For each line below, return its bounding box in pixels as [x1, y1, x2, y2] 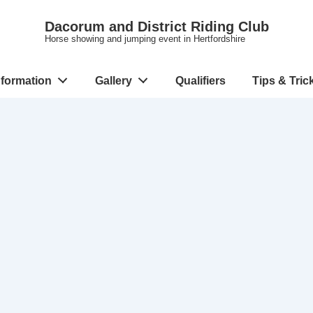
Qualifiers [175, 75, 226, 87]
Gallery [95, 75, 132, 87]
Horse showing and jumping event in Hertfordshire [44, 34, 245, 44]
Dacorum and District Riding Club [44, 19, 269, 34]
